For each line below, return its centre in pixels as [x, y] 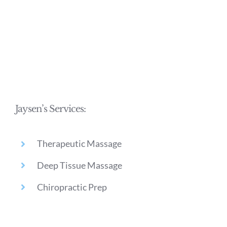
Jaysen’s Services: [50, 109]
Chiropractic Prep [72, 187]
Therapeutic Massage [80, 144]
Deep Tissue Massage [80, 165]
